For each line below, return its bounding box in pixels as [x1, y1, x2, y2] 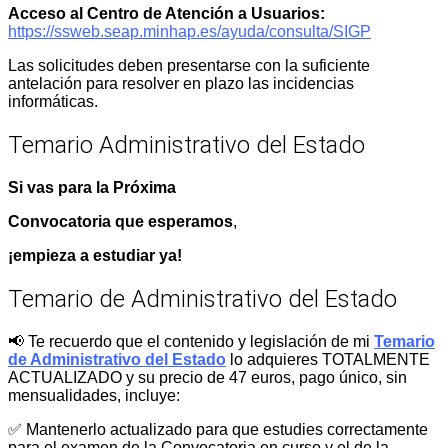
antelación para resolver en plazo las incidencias [8, 75, 354, 93]
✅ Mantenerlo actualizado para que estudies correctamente [8, 420, 428, 438]
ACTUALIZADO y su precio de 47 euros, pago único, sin [8, 368, 407, 386]
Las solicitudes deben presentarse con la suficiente [8, 57, 370, 75]
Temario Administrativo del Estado [8, 131, 365, 160]
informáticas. [8, 93, 98, 111]
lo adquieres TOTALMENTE [226, 350, 430, 368]
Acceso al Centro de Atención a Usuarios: [8, 5, 325, 23]
